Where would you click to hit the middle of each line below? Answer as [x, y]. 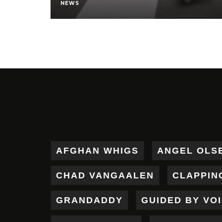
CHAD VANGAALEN [105, 175]
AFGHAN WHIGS [97, 151]
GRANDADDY [89, 200]
